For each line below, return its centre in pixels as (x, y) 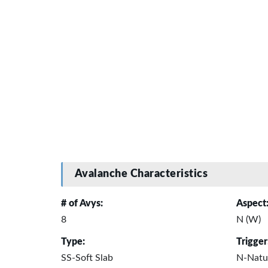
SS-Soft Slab (87, 258)
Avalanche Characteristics (141, 174)
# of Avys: (82, 203)
